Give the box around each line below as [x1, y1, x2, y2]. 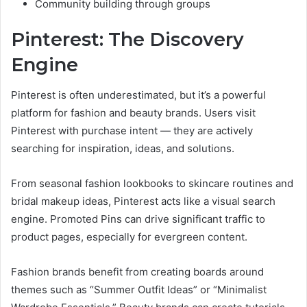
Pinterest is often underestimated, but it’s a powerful [11, 88, 266, 102]
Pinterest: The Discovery [11, 27, 244, 51]
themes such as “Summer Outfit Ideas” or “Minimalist [11, 283, 267, 297]
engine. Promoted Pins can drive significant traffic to [11, 212, 265, 226]
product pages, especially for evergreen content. [11, 230, 247, 244]
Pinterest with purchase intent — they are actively [11, 124, 253, 138]
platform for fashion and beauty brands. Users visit [11, 106, 256, 120]
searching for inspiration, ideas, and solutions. [11, 142, 234, 156]
